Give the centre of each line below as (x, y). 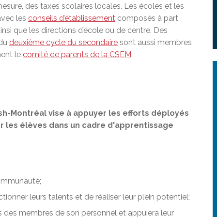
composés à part (147, 18)
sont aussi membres (155, 42)
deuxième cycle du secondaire (63, 42)
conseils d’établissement (72, 18)
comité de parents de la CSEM (77, 54)
